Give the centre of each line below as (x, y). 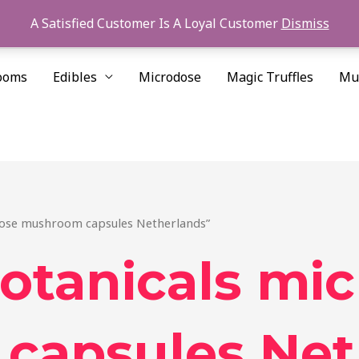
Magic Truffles (270, 77)
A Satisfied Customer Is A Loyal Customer (155, 23)
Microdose (170, 77)
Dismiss (305, 23)
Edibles (75, 77)
